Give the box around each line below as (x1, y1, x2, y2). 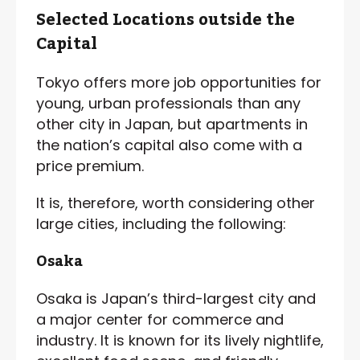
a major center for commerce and (36, 309, 284, 329)
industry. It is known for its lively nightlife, (36, 329, 324, 350)
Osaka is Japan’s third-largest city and (36, 288, 316, 309)
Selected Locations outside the (36, 3, 295, 36)
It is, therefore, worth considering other (36, 192, 315, 213)
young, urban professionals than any (36, 92, 301, 113)
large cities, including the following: (36, 213, 286, 234)
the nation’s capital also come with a (36, 134, 302, 155)
